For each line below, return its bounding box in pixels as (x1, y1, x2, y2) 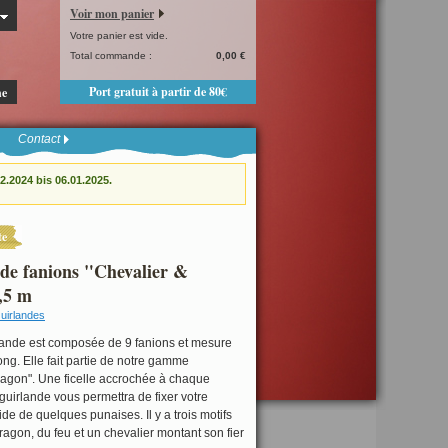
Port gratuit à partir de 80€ (89, 83, 227, 100)
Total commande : (70, 50, 152, 61)
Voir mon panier (70, 5, 154, 22)
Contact (18, 132, 60, 146)
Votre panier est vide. (70, 30, 168, 41)
